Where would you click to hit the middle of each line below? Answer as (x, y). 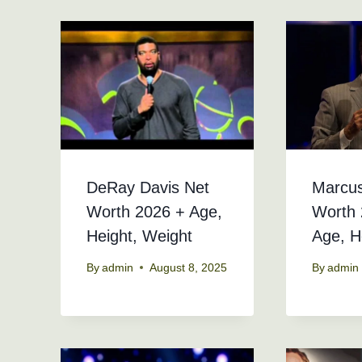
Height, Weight (139, 236)
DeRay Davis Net (148, 188)
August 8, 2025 (189, 267)
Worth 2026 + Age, (154, 212)
